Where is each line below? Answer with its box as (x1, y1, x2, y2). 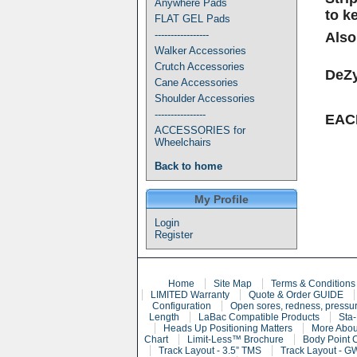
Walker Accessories (155, 45, 246, 57)
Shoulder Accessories (155, 92, 255, 104)
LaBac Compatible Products (198, 312, 320, 323)
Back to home (155, 160, 222, 172)
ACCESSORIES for (155, 124, 245, 136)
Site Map (213, 278, 252, 289)
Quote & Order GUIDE (248, 289, 343, 300)
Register (155, 229, 193, 241)
